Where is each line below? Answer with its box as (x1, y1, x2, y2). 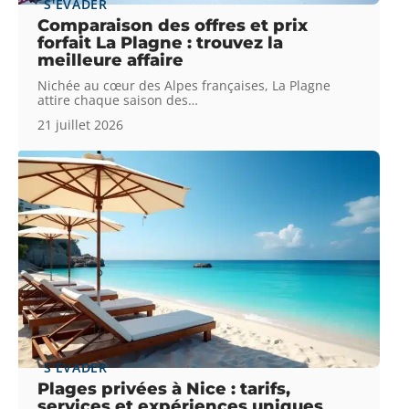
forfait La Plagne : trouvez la (37, 32, 284, 53)
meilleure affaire (37, 49, 184, 70)
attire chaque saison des (37, 90, 189, 109)
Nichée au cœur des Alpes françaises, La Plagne (37, 76, 331, 94)
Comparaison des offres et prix (37, 15, 309, 36)
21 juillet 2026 (37, 115, 124, 133)
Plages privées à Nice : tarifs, (37, 378, 291, 399)
